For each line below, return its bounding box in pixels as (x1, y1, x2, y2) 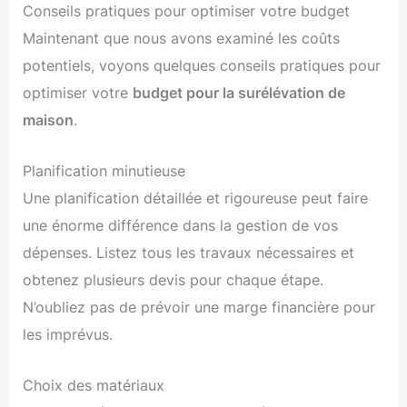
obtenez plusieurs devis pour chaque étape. (23, 270, 324, 289)
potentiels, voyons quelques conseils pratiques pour (23, 55, 382, 74)
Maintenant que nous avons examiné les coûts (23, 28, 341, 47)
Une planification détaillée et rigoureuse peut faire (23, 188, 369, 207)
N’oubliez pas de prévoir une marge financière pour (23, 297, 376, 316)
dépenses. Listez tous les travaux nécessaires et (23, 243, 355, 262)
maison (23, 110, 74, 129)
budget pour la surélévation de (133, 83, 346, 102)
